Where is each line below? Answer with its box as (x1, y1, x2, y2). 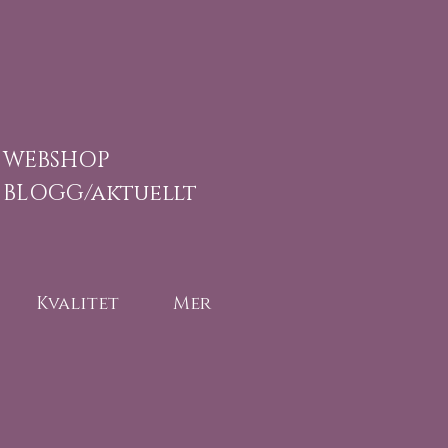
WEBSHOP (3, 146, 110, 175)
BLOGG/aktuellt (3, 179, 203, 208)
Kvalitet (36, 292, 119, 316)
